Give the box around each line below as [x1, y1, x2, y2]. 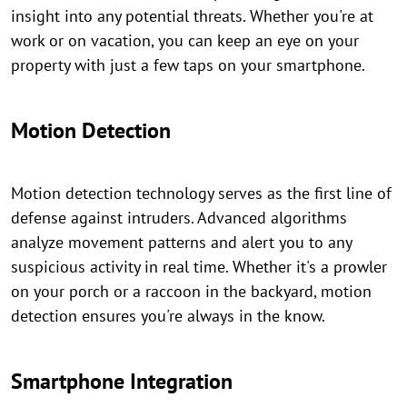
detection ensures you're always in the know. [11, 305, 325, 326]
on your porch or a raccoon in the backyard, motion [11, 281, 372, 302]
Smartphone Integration [11, 367, 233, 395]
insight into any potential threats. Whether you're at [11, 5, 373, 26]
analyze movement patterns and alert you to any [11, 232, 352, 253]
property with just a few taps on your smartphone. [11, 55, 365, 75]
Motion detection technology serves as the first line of [11, 183, 392, 203]
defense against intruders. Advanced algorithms [11, 207, 347, 228]
